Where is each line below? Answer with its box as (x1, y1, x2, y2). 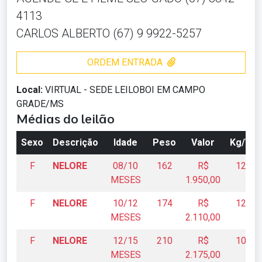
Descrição (53, 137, 98, 149)
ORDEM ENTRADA (87, 57, 163, 68)
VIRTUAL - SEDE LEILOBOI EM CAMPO (45, 84, 205, 96)
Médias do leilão (16, 111, 115, 127)
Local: (16, 84, 45, 96)
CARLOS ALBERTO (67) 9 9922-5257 (16, 26, 202, 41)
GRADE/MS (16, 98, 64, 110)
